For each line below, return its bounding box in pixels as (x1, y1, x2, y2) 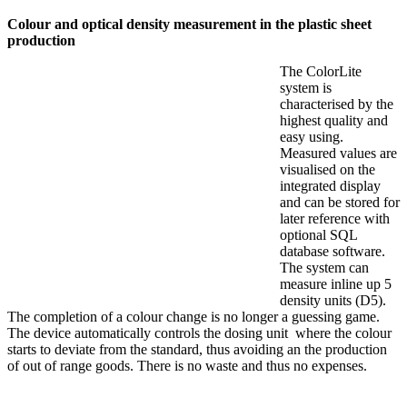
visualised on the (280, 162, 375, 178)
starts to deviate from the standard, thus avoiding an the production (7, 342, 387, 358)
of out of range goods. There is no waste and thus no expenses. (7, 358, 367, 374)
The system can (280, 260, 369, 276)
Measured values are (280, 145, 397, 162)
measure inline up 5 (280, 276, 392, 293)
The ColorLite (280, 64, 362, 80)
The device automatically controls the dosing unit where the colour (7, 325, 392, 342)
